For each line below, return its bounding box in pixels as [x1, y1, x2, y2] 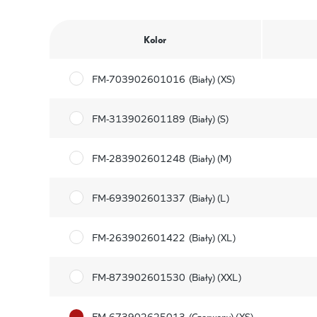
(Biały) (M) [188, 150, 231, 165]
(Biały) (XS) [188, 71, 235, 86]
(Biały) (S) [188, 110, 229, 125]
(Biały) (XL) [188, 229, 236, 244]
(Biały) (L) [188, 190, 229, 204]
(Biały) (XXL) [188, 269, 241, 284]
